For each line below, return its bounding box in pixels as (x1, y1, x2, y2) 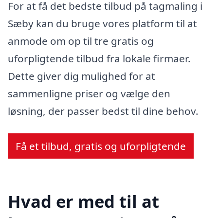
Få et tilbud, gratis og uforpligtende (16, 139, 186, 153)
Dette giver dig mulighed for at (8, 69, 155, 83)
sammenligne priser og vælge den (8, 87, 170, 101)
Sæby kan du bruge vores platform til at (8, 17, 197, 31)
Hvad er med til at (8, 189, 159, 213)
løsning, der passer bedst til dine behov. (8, 104, 199, 118)
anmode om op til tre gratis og (8, 34, 154, 48)
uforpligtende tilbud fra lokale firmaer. (8, 52, 191, 66)
